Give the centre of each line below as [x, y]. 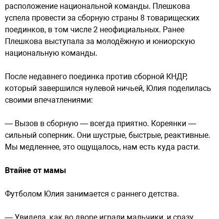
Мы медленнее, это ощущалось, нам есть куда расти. [102, 147]
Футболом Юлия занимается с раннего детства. [92, 194]
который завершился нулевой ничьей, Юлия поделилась [108, 88]
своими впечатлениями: [49, 100]
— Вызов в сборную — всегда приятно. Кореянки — [100, 123]
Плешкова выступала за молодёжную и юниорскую [100, 41]
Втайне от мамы [35, 170]
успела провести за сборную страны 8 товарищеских [102, 18]
